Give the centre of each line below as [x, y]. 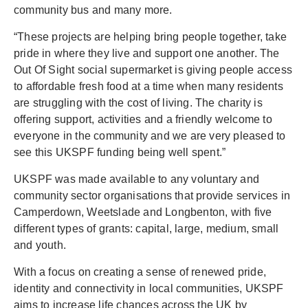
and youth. [40, 245]
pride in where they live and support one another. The [147, 53]
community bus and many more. [93, 10]
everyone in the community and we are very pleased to [150, 136]
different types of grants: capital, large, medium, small [146, 229]
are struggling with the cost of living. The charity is [138, 103]
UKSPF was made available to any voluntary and [137, 179]
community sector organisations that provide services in [152, 196]
